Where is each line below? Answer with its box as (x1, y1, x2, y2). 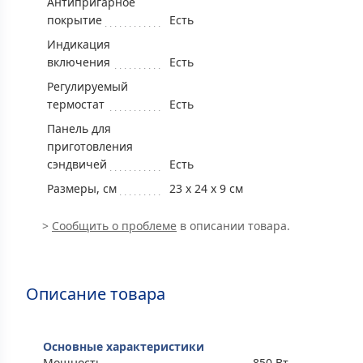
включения (47, 53, 110, 70)
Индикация (47, 36, 110, 52)
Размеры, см (47, 180, 117, 196)
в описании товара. (177, 217, 290, 233)
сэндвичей (47, 156, 107, 172)
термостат (47, 96, 105, 112)
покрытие (47, 11, 102, 28)
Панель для (47, 120, 111, 136)
